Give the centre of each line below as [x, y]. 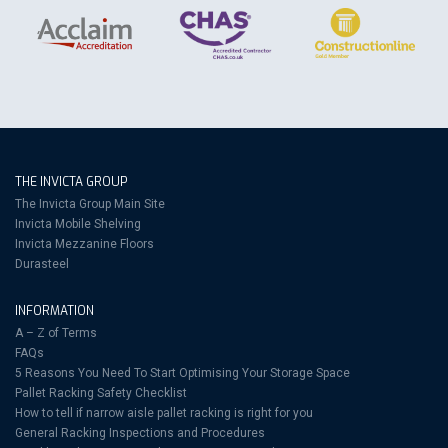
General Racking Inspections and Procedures [140, 433]
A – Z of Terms [56, 333]
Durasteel [42, 264]
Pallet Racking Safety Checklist [101, 393]
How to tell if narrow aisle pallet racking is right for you [164, 413]
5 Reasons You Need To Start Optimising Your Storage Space [182, 373]
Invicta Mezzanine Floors [84, 244]
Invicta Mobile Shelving [78, 224]
